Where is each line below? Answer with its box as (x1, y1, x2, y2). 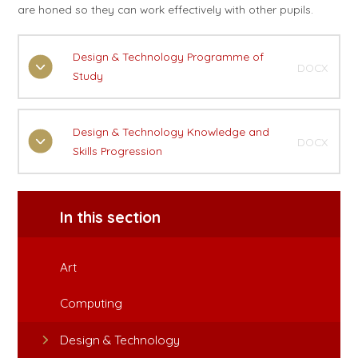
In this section (60, 207, 161, 227)
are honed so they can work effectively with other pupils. (18, 2, 314, 17)
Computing (60, 296, 123, 312)
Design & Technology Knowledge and (72, 124, 269, 138)
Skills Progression (72, 143, 162, 157)
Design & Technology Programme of (72, 50, 264, 64)
